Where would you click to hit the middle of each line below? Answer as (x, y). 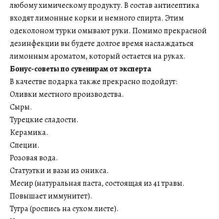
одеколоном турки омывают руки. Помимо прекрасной (108, 31)
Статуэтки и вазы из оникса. (59, 171)
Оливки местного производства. (67, 94)
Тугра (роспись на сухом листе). (64, 209)
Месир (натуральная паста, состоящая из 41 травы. (97, 183)
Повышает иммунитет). (51, 196)
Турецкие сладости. (44, 120)
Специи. (25, 145)
